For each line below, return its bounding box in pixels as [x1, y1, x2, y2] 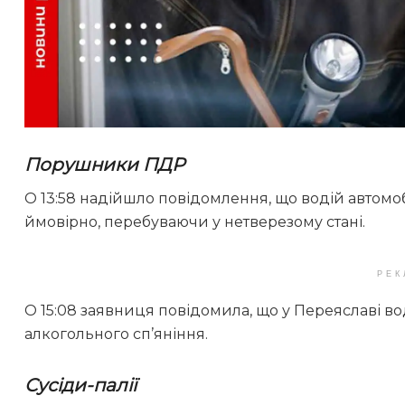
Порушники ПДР [24, 154, 184, 176]
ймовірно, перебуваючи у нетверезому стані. [24, 213, 365, 231]
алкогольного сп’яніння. [24, 325, 208, 344]
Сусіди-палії [24, 374, 137, 397]
